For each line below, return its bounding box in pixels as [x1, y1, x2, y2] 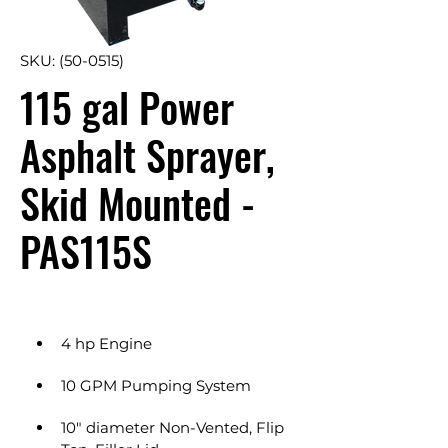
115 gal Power [20, 77, 234, 137]
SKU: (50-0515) [20, 51, 124, 70]
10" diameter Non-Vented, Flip [61, 418, 288, 437]
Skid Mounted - [20, 173, 255, 233]
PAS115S [20, 221, 152, 281]
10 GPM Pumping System [61, 376, 251, 395]
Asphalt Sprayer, [20, 125, 275, 185]
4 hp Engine [61, 334, 152, 353]
